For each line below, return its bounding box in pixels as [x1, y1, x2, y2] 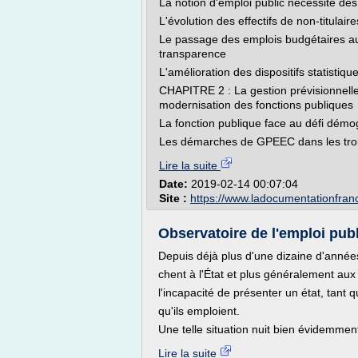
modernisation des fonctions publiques [159, 98, 353, 111]
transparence [159, 47, 226, 60]
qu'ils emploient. [158, 304, 240, 317]
